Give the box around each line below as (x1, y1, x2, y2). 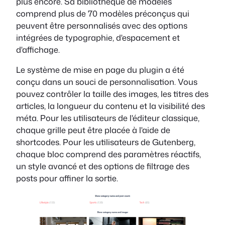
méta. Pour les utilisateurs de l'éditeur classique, (16, 112, 199, 124)
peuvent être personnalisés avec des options (16, 19, 187, 31)
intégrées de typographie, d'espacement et (16, 31, 180, 43)
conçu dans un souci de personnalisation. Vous (16, 76, 197, 87)
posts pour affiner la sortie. (16, 172, 118, 184)
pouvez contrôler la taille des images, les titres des (16, 88, 208, 99)
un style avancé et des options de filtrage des (16, 160, 189, 172)
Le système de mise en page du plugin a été (16, 64, 184, 75)
